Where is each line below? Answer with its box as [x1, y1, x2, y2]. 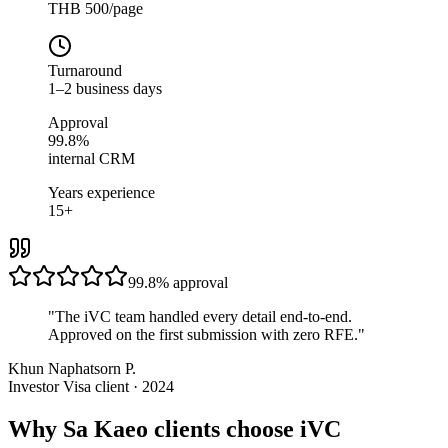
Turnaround [48, 62, 122, 80]
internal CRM [48, 150, 135, 168]
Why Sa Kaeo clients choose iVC [8, 416, 341, 443]
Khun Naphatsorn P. [8, 360, 136, 378]
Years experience [48, 184, 155, 202]
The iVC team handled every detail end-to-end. [55, 308, 352, 326]
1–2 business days [48, 80, 162, 98]
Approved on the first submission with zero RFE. [48, 326, 358, 344]
